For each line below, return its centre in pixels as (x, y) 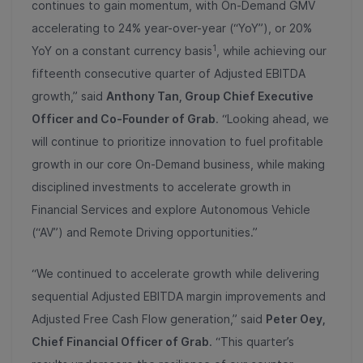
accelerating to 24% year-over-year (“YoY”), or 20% (172, 28)
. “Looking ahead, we (272, 119)
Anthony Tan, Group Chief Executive (210, 96)
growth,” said (69, 96)
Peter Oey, (296, 319)
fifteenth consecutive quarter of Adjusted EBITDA (169, 74)
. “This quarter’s (252, 342)
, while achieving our (271, 51)
